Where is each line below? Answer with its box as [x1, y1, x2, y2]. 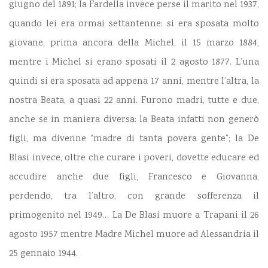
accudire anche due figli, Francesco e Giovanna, [9, 170, 259, 185]
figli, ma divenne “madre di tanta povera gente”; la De [9, 132, 259, 147]
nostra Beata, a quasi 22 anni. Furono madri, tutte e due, [9, 94, 259, 108]
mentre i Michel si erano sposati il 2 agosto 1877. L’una [9, 56, 259, 70]
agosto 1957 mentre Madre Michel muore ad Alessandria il [9, 228, 259, 242]
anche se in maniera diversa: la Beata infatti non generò [9, 113, 259, 127]
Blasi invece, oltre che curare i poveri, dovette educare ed [9, 151, 259, 166]
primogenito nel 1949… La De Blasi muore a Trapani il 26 [9, 209, 259, 223]
